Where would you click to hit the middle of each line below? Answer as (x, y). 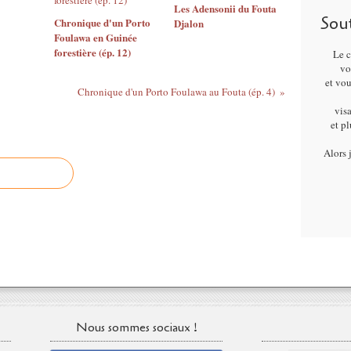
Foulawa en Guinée (96, 37)
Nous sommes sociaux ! (136, 327)
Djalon (188, 23)
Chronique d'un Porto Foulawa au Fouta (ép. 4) (176, 92)
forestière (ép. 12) (92, 52)
